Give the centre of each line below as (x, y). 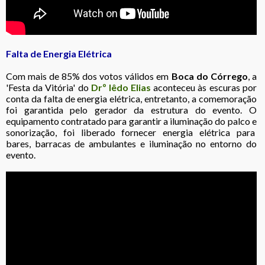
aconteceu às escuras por (204, 87)
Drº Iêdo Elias (121, 87)
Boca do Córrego (209, 76)
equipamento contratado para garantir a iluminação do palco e (131, 121)
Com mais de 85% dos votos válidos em (89, 76)
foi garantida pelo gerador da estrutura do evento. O (131, 109)
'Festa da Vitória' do (49, 87)
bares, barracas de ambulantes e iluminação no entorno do (131, 143)
